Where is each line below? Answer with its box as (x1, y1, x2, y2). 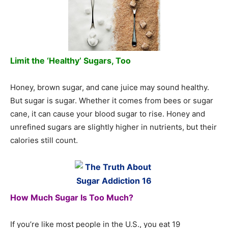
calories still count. (10, 135, 78, 145)
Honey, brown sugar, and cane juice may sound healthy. (10, 82, 209, 92)
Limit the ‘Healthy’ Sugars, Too (10, 55, 131, 66)
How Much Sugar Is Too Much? (10, 192, 133, 203)
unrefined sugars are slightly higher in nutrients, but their (10, 122, 217, 132)
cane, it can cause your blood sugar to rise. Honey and (10, 108, 205, 119)
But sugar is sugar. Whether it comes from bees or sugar (10, 95, 213, 105)
